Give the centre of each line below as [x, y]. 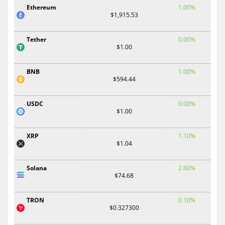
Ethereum [41, 7]
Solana [37, 168]
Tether [36, 39]
